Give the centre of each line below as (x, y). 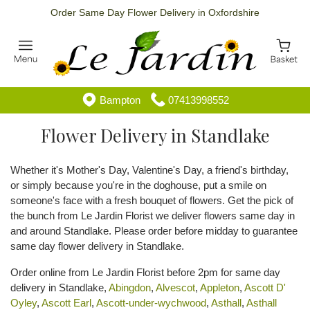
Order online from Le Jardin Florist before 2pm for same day (145, 272)
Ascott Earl (66, 303)
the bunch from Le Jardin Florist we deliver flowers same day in (153, 216)
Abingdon (130, 288)
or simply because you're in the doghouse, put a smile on (138, 185)
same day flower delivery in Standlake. (97, 246)
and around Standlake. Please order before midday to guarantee (154, 231)
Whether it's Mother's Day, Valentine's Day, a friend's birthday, (149, 170)
